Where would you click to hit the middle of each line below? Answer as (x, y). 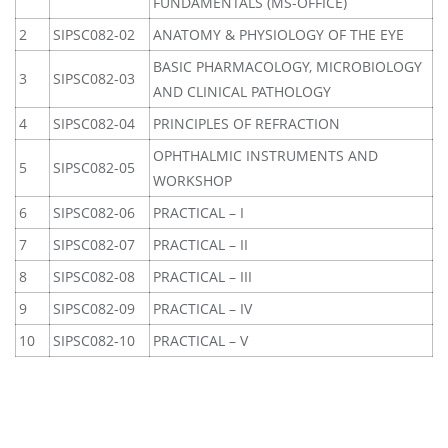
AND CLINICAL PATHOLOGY (242, 91)
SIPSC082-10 (94, 340)
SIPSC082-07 (94, 244)
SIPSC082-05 (94, 167)
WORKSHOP (192, 180)
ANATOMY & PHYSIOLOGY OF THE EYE (278, 34)
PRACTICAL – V (200, 340)
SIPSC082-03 (94, 78)
